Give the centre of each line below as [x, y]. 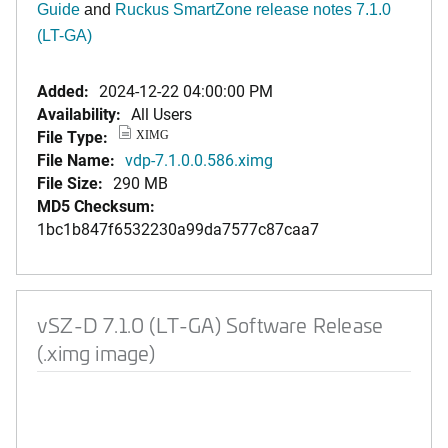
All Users [161, 113]
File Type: [72, 136]
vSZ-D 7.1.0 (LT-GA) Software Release [210, 324]
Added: [63, 90]
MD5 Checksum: [96, 205]
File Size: [70, 182]
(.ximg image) [96, 352]
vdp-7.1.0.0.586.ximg [199, 159]
